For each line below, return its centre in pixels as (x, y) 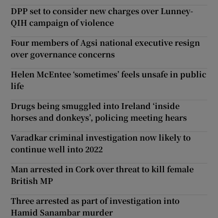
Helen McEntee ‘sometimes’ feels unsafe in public (109, 74)
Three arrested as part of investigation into (95, 200)
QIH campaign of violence (63, 22)
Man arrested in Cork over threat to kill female (102, 169)
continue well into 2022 (57, 149)
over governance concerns (63, 54)
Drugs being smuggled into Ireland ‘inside (95, 106)
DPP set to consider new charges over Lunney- (102, 11)
